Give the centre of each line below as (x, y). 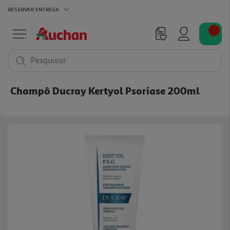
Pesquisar (49, 61)
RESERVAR (21, 9)
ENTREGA (47, 9)
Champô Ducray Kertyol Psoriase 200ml (105, 90)
